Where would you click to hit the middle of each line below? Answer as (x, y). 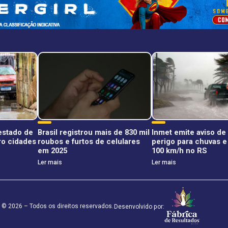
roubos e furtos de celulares (89, 141)
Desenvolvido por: (139, 206)
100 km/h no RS (180, 150)
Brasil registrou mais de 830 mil (94, 132)
